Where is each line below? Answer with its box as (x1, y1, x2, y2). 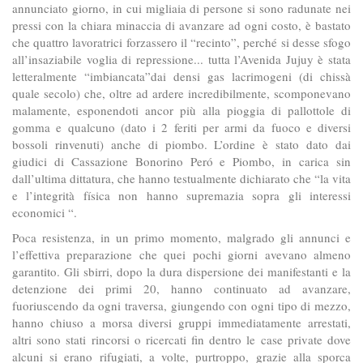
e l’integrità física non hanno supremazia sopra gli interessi (12, 186, 351, 203)
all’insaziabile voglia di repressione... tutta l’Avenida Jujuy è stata (12, 50, 351, 67)
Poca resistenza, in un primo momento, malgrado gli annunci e (12, 229, 351, 246)
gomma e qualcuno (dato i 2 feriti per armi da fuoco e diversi (12, 118, 351, 135)
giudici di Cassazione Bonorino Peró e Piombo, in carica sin (12, 152, 351, 169)
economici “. (12, 203, 77, 220)
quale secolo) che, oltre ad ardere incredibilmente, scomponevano (12, 84, 351, 101)
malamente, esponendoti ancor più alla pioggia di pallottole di (12, 101, 351, 118)
